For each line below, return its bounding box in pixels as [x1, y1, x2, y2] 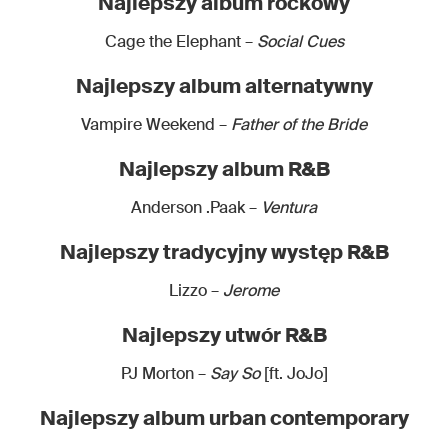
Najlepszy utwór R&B [121, 321, 327, 348]
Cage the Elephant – [104, 30, 257, 52]
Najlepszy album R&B [118, 155, 330, 182]
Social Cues [256, 30, 344, 52]
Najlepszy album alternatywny [75, 72, 373, 99]
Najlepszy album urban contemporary [39, 404, 409, 431]
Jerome [219, 279, 279, 301]
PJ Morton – [120, 362, 210, 384]
